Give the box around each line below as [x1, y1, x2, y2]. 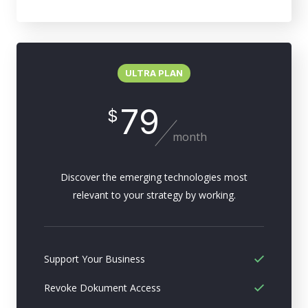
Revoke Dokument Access [44, 281, 161, 294]
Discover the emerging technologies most [60, 170, 247, 184]
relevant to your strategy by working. [72, 188, 236, 201]
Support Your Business [44, 252, 145, 265]
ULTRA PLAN [125, 67, 183, 78]
